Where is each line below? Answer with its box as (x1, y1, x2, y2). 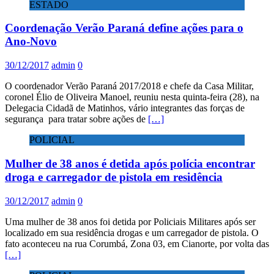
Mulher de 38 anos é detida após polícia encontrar (5, 157, 255, 170)
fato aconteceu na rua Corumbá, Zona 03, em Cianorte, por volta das (5, 238, 269, 249)
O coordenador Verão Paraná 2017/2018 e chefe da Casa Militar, (5, 81, 254, 92)
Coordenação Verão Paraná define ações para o (5, 21, 243, 35)
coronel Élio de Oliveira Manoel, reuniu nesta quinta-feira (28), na (5, 92, 259, 103)
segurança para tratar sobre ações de (5, 114, 148, 125)
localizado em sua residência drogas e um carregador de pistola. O (5, 227, 259, 238)
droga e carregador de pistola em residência (5, 170, 223, 183)
